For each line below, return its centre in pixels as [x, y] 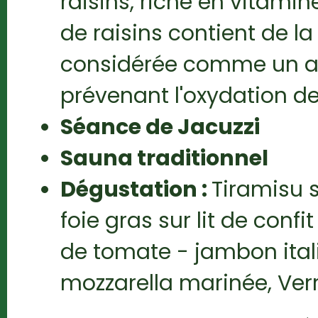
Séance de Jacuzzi [160, 127]
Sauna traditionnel [164, 158]
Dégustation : [136, 189]
